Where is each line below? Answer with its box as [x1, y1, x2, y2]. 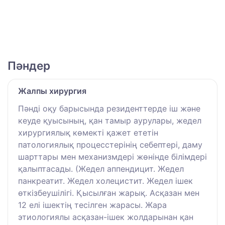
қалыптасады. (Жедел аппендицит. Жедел [18, 164, 184, 174]
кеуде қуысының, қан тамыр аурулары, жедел [18, 116, 201, 126]
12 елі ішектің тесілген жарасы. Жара [18, 200, 167, 210]
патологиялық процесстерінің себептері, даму [18, 140, 202, 150]
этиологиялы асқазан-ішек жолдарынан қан [18, 212, 193, 222]
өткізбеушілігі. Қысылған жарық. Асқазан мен [18, 188, 199, 198]
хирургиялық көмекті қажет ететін [18, 128, 158, 138]
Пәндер [8, 59, 50, 73]
